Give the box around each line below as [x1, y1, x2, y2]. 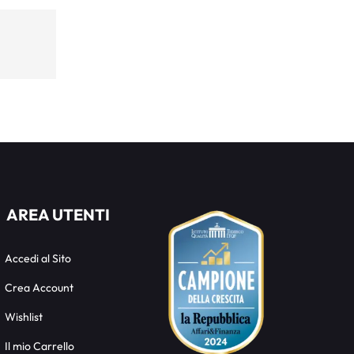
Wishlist [4, 309, 43, 324]
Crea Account [4, 280, 73, 295]
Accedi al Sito [4, 250, 71, 265]
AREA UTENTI [6, 204, 110, 224]
